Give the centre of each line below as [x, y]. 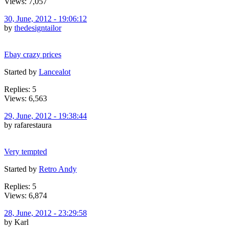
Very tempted [26, 151]
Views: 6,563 [26, 98]
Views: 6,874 [26, 195]
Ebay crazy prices [33, 54]
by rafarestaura [28, 125]
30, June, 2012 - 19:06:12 [45, 18]
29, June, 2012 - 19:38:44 [45, 116]
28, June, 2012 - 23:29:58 [45, 213]
